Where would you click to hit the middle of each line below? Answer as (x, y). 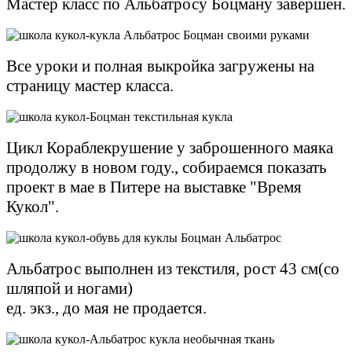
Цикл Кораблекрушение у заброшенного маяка (170, 147)
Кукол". (33, 206)
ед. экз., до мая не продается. (106, 308)
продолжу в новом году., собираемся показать (167, 167)
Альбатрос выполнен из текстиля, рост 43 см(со (173, 268)
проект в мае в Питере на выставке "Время (154, 187)
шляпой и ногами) (70, 288)
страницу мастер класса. (90, 85)
